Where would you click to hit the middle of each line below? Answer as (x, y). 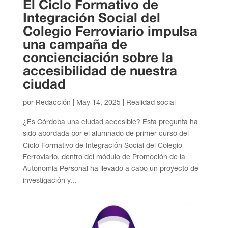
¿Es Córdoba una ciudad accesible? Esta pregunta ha (110, 122)
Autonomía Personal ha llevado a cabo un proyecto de (110, 169)
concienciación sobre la (98, 59)
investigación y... (49, 180)
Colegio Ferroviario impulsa (110, 32)
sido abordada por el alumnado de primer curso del (106, 134)
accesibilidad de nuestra (100, 72)
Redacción (53, 103)
